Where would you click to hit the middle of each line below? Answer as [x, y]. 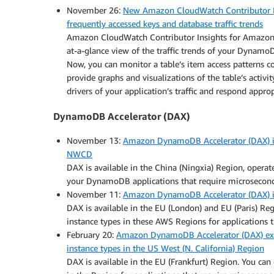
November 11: [95, 194]
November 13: [95, 140]
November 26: [95, 10]
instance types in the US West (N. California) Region [165, 248]
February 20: [91, 235]
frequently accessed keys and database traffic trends [165, 24]
